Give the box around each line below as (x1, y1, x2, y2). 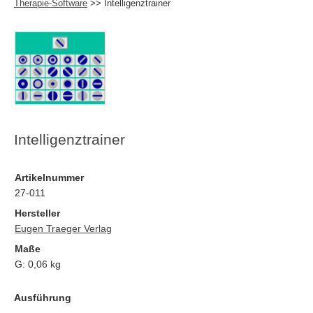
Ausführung (14, 291, 72, 303)
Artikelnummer (15, 171, 85, 183)
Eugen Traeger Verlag (15, 222, 112, 234)
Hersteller (15, 207, 61, 219)
